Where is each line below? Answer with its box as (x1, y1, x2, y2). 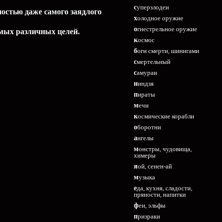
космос (138, 36, 155, 44)
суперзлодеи (137, 3, 169, 11)
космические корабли (138, 112, 194, 120)
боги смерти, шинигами (137, 47, 199, 55)
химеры (134, 152, 156, 159)
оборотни (137, 123, 161, 131)
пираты (138, 91, 155, 98)
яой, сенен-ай (138, 163, 172, 170)
